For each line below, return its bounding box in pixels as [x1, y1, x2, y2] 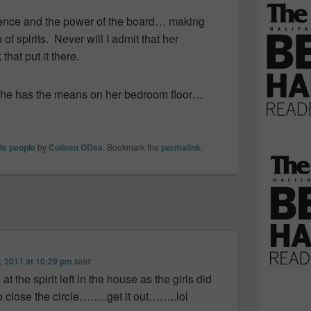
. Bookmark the [103, 140, 161, 153]
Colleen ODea [49, 140, 103, 153]
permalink [161, 140, 201, 153]
